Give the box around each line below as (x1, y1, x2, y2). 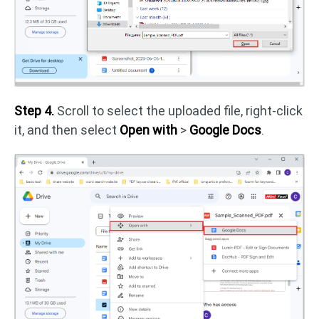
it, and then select (14, 122, 120, 138)
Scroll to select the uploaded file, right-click (54, 103, 303, 119)
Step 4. (14, 103, 54, 119)
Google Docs (189, 122, 261, 138)
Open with (120, 122, 177, 138)
